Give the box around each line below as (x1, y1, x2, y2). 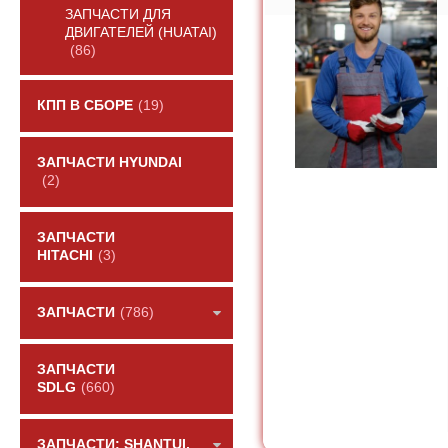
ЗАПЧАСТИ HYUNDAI (37, 155, 182, 170)
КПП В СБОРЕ (37, 98, 133, 113)
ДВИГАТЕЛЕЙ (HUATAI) (65, 25, 217, 40)
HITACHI (37, 248, 93, 263)
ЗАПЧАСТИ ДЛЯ (65, 7, 171, 22)
